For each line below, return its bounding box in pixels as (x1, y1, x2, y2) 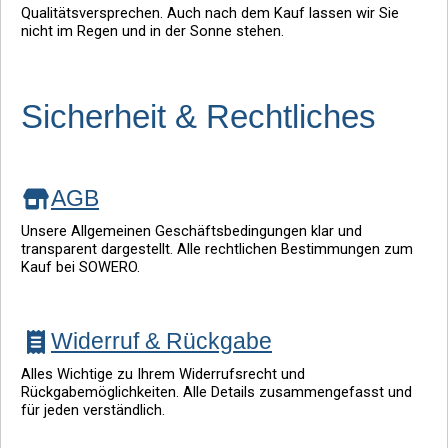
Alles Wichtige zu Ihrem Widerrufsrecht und (21, 365, 305, 384)
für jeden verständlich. (21, 401, 165, 420)
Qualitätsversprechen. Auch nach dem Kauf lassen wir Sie (21, 3, 399, 22)
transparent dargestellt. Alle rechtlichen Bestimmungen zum (21, 240, 413, 259)
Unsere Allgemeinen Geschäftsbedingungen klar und (21, 222, 362, 241)
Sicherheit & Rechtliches (21, 98, 376, 136)
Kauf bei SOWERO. (21, 258, 140, 277)
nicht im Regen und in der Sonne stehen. (21, 21, 284, 40)
